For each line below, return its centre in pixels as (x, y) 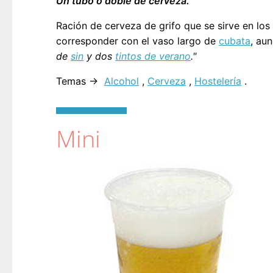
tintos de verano (153, 56)
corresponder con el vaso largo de (137, 41)
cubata (235, 41)
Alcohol (122, 81)
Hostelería (218, 81)
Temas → (79, 81)
